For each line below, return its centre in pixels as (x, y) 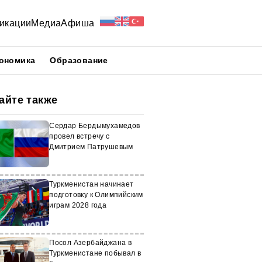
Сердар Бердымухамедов (95, 126)
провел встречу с (80, 136)
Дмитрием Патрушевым (91, 147)
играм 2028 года (78, 205)
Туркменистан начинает (92, 184)
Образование (79, 60)
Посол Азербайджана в (91, 243)
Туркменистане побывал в (95, 253)
